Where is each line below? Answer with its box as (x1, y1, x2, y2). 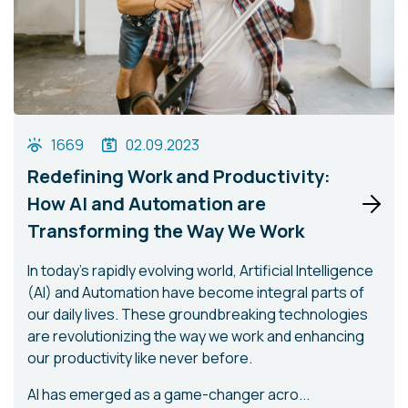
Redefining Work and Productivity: (27, 164, 331, 189)
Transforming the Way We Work (27, 219, 304, 243)
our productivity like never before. (27, 348, 252, 368)
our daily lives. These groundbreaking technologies (27, 304, 368, 324)
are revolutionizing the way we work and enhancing (27, 326, 364, 346)
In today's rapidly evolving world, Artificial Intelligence (27, 260, 373, 280)
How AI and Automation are (27, 191, 266, 216)
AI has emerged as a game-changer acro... (27, 384, 310, 404)
